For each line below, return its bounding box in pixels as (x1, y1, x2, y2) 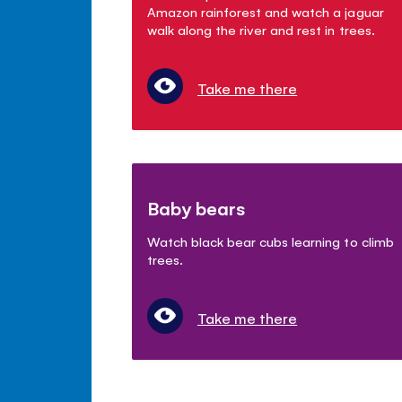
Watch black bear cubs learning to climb (147, 232, 394, 249)
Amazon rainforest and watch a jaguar (147, 2, 384, 20)
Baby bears (147, 195, 247, 220)
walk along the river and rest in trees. (147, 20, 375, 38)
